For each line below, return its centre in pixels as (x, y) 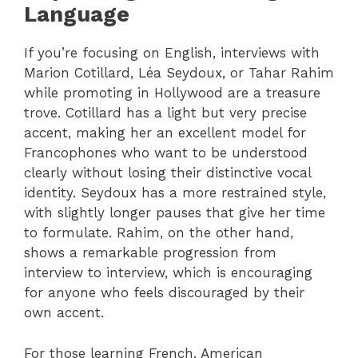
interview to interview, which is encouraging (168, 273)
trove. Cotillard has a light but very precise (165, 113)
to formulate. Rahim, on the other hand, (159, 233)
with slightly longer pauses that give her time (175, 213)
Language (77, 15)
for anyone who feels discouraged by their (164, 293)
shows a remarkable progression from (150, 253)
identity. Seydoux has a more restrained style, (175, 193)
